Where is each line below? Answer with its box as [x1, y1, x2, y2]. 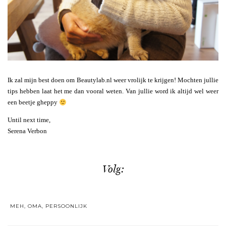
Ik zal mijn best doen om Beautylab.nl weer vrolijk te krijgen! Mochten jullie [8, 76, 218, 84]
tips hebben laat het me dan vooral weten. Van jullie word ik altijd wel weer [8, 87, 218, 95]
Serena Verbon [8, 127, 47, 135]
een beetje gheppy [8, 98, 59, 106]
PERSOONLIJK [45, 202, 87, 209]
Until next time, [8, 116, 50, 124]
